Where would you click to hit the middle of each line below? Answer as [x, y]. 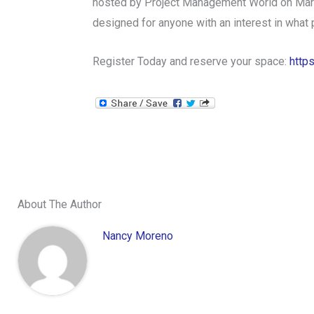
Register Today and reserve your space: [191, 61]
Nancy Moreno [138, 236]
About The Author [60, 205]
